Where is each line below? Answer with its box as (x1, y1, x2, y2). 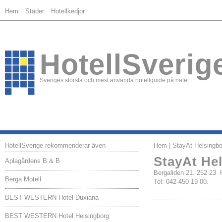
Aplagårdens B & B (5, 157, 60, 165)
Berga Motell (5, 175, 41, 183)
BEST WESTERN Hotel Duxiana (5, 194, 99, 201)
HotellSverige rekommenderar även (5, 142, 106, 149)
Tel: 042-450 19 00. (154, 178, 209, 185)
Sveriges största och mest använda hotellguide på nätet (40, 77, 189, 83)
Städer (25, 7, 44, 15)
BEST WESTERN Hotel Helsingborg (5, 212, 109, 220)
